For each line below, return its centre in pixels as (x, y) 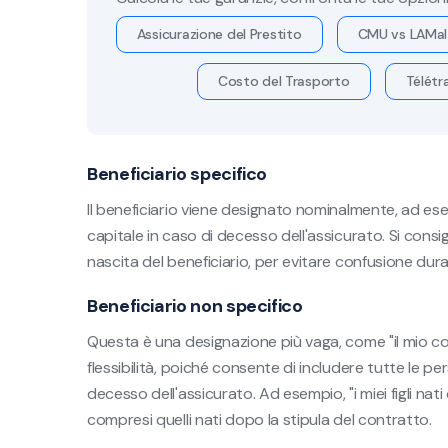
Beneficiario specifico (177, 174)
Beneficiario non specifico (195, 306)
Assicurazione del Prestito (219, 34)
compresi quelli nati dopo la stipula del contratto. (259, 419)
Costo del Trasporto (283, 81)
